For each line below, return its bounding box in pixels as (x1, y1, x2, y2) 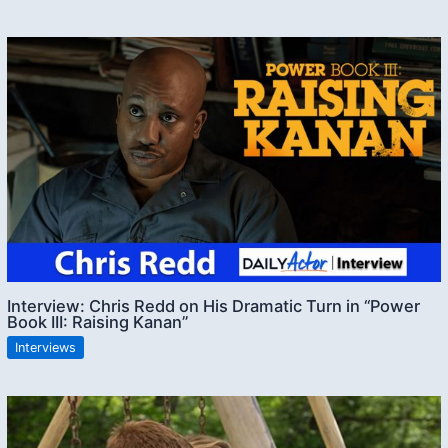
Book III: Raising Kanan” (7, 311, 189, 332)
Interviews (15, 340, 77, 356)
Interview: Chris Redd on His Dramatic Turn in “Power (7, 295, 421, 316)
